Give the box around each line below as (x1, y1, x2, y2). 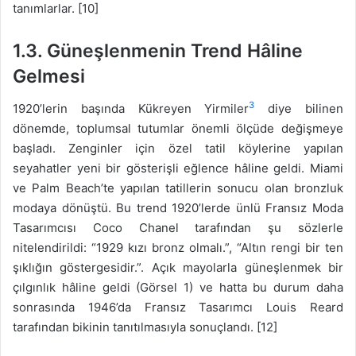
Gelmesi (13, 65, 85, 88)
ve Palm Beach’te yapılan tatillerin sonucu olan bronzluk (13, 180, 343, 195)
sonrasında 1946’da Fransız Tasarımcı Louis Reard (13, 299, 343, 315)
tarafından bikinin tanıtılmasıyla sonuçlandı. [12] (13, 319, 277, 335)
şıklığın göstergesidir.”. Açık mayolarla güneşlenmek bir (13, 259, 343, 275)
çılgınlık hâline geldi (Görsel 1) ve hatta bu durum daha (13, 279, 343, 295)
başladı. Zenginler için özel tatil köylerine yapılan (13, 140, 343, 156)
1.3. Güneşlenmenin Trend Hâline (13, 40, 303, 63)
